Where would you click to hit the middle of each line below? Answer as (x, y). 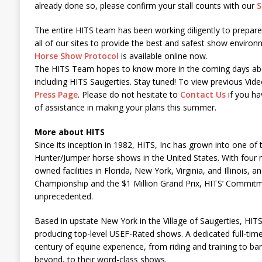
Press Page (56, 94)
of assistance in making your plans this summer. (125, 107)
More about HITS (69, 132)
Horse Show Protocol (76, 56)
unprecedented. (63, 196)
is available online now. (163, 56)
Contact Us (203, 94)
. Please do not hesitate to (129, 94)
